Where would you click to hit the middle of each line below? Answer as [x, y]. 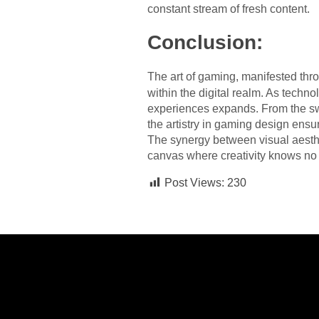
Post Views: [194, 183]
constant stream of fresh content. [229, 9]
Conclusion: [205, 43]
